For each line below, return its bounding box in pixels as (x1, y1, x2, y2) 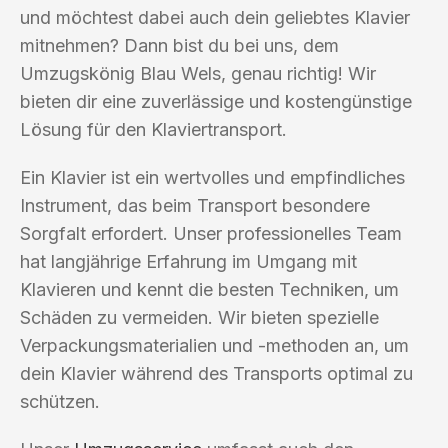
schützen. (20, 390, 100, 412)
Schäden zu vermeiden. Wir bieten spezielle (20, 306, 379, 328)
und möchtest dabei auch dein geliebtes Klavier (20, 6, 410, 28)
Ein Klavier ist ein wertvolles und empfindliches (20, 166, 405, 188)
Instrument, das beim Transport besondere (20, 194, 370, 216)
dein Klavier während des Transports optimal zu (20, 362, 413, 384)
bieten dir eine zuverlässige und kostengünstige (20, 90, 412, 112)
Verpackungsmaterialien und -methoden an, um (20, 334, 409, 356)
